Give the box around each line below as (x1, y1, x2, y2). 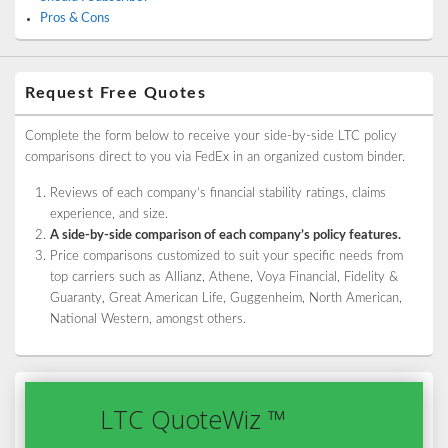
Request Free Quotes (25, 85, 207, 101)
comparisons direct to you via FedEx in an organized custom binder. (25, 151, 405, 164)
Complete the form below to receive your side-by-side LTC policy (25, 130, 397, 143)
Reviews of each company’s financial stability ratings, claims (50, 187, 386, 200)
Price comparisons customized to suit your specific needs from (50, 250, 403, 263)
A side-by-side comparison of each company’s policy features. (50, 229, 404, 242)
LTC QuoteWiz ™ (100, 402, 286, 436)
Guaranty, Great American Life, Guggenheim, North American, (50, 292, 402, 305)
